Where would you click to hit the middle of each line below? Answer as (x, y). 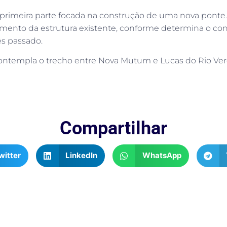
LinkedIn (81, 156)
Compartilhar (113, 128)
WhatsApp (162, 156)
